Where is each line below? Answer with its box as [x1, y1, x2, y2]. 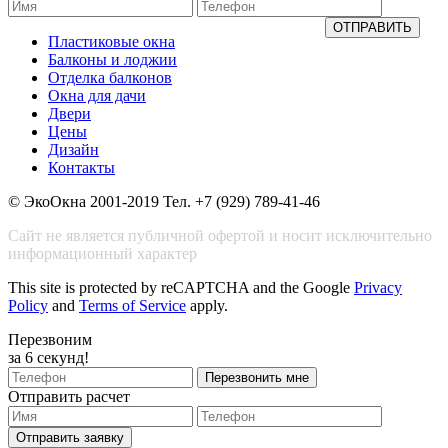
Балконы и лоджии [48, 51, 177, 68]
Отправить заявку [16, 430, 124, 445]
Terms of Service [79, 297, 186, 314]
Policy [8, 297, 48, 314]
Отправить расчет [8, 388, 130, 405]
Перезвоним [8, 331, 92, 348]
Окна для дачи [48, 87, 146, 104]
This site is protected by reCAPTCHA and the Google [8, 279, 354, 296]
